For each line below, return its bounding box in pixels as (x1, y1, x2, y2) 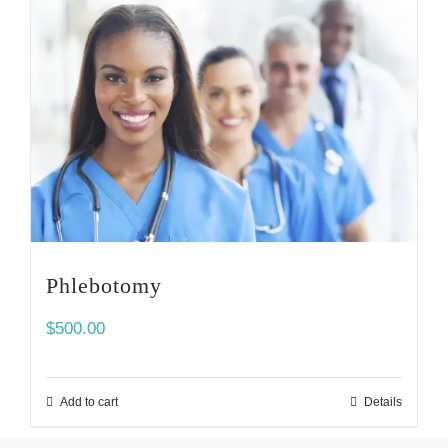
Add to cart (60, 395, 118, 410)
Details (364, 395, 402, 410)
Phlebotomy (46, 273, 162, 299)
